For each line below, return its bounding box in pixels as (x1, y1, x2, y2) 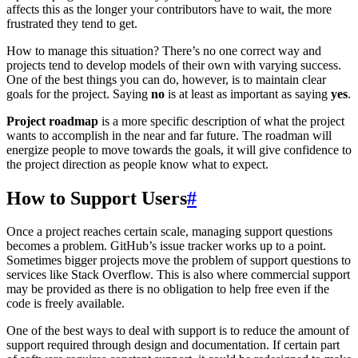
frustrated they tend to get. (6, 16, 137, 30)
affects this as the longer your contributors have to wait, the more (6, 2, 332, 16)
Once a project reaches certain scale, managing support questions (6, 225, 332, 239)
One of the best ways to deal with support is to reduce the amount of (6, 324, 349, 338)
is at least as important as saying (165, 86, 331, 101)
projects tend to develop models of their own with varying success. (6, 58, 341, 72)
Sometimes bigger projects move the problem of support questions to (6, 253, 351, 268)
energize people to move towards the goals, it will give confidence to (6, 142, 352, 157)
